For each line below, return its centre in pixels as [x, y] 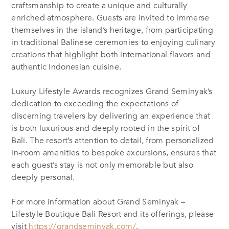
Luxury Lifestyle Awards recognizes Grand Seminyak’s [112, 91]
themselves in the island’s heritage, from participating [112, 30]
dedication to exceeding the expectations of [95, 104]
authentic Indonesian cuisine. [66, 67]
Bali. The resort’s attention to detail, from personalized [113, 140]
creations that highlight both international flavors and [111, 54]
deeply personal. [43, 177]
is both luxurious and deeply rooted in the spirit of [106, 128]
